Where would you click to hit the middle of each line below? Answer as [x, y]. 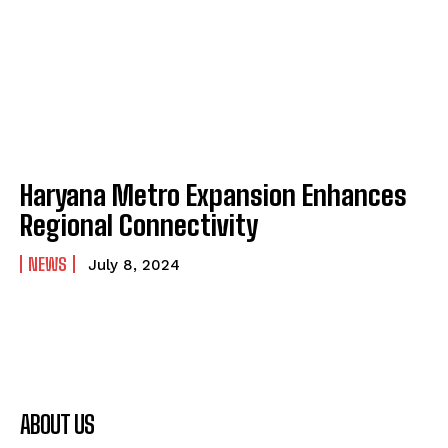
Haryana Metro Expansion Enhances [213, 195]
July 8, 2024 [134, 265]
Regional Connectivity [139, 225]
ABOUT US [57, 425]
